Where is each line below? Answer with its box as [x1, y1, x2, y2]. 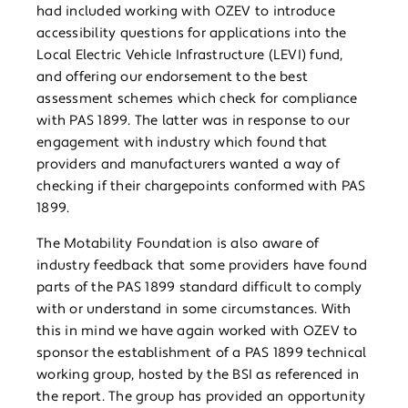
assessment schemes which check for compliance [36, 90, 358, 108]
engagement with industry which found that [36, 134, 328, 152]
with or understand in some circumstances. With [36, 301, 352, 319]
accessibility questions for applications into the [36, 25, 347, 43]
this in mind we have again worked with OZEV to [36, 322, 358, 341]
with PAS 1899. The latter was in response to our [36, 112, 350, 130]
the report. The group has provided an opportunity [36, 388, 366, 406]
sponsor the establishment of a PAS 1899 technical [36, 344, 367, 362]
